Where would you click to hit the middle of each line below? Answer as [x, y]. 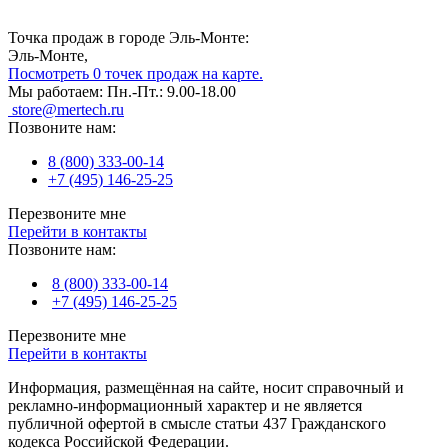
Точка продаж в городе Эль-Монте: [128, 37]
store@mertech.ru [66, 109]
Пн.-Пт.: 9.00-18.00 [171, 91]
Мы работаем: [57, 91]
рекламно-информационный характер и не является [185, 405]
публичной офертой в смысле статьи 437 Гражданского [197, 423]
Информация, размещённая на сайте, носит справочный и [206, 387]
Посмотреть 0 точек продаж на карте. [135, 73]
